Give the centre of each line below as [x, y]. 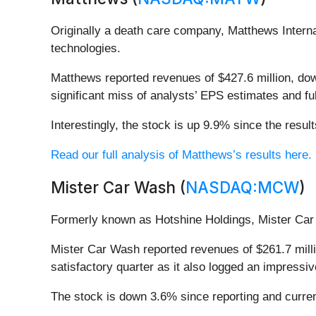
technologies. [86, 49]
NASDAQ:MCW [242, 188]
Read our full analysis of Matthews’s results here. [181, 155]
